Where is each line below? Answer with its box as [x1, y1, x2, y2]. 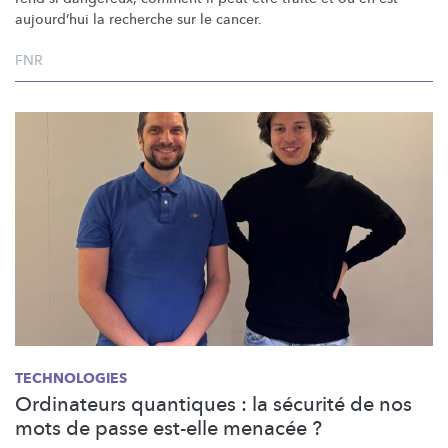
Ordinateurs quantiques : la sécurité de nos [15, 390, 412, 418]
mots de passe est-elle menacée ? [15, 414, 322, 442]
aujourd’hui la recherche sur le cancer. [15, 9, 262, 29]
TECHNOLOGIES [15, 368, 127, 388]
